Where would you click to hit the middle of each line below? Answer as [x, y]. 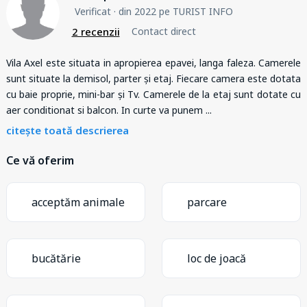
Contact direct [164, 32]
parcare [207, 202]
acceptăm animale [78, 202]
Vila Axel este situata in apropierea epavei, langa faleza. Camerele [153, 62]
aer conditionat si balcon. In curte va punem [106, 110]
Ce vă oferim [40, 160]
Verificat [93, 11]
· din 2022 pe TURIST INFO [172, 11]
